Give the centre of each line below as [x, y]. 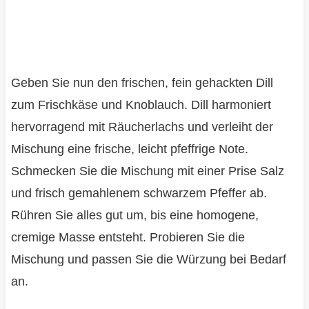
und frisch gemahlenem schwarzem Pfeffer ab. [139, 193]
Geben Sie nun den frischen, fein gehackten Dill [142, 83]
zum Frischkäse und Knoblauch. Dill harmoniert [141, 105]
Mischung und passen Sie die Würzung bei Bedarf [148, 260]
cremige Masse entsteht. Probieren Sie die [128, 238]
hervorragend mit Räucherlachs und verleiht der [142, 127]
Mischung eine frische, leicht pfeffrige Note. [129, 149]
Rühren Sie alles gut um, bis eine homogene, [134, 216]
